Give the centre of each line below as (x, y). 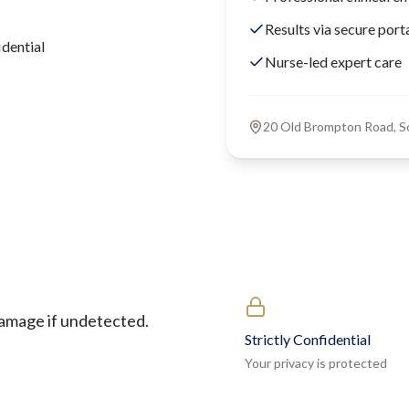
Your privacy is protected (316, 363)
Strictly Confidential (308, 339)
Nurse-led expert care (333, 62)
